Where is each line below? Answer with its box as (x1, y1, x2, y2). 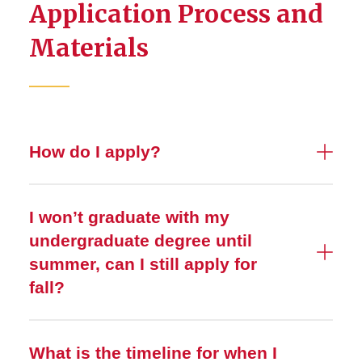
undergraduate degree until (29, 231, 252, 250)
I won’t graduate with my (29, 208, 229, 226)
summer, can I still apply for (29, 255, 257, 273)
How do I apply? (29, 142, 161, 161)
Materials (29, 32, 149, 63)
